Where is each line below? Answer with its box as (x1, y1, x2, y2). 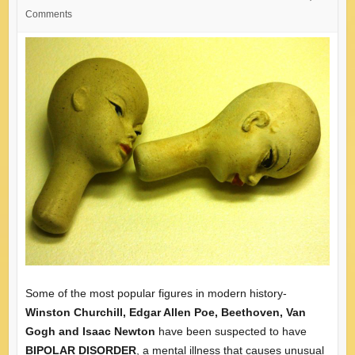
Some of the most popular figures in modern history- (25, 286, 287, 300)
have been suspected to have (155, 324, 307, 338)
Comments (25, 9, 72, 20)
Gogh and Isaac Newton (25, 324, 155, 338)
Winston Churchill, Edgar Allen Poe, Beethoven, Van (25, 305, 306, 319)
